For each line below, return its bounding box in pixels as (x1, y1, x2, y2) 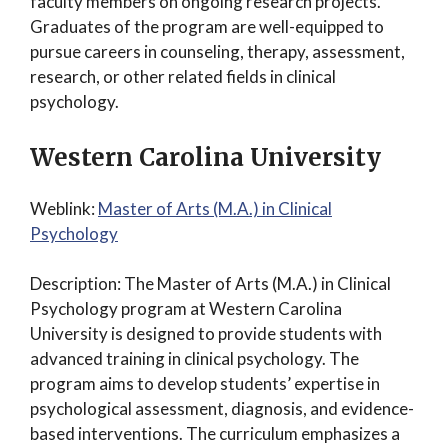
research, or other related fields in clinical (30, 66, 336, 87)
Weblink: (30, 197, 98, 219)
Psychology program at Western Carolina (30, 298, 342, 319)
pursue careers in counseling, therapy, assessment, (30, 41, 405, 62)
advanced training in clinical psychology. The (30, 348, 359, 369)
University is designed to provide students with (30, 323, 382, 344)
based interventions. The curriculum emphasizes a (30, 423, 400, 444)
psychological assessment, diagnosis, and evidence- (30, 398, 414, 419)
